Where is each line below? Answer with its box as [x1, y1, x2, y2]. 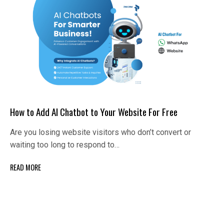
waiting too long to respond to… [10, 140, 119, 150]
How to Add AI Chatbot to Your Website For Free [10, 104, 177, 119]
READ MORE [10, 162, 41, 173]
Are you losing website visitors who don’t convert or [10, 127, 191, 137]
